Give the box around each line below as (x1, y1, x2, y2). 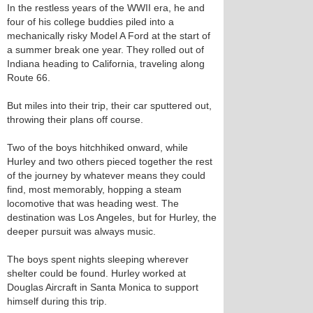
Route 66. (7, 72, 56, 83)
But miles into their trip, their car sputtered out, (7, 100, 212, 111)
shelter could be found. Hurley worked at (7, 268, 186, 279)
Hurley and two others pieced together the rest (7, 156, 212, 167)
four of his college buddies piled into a (7, 16, 174, 27)
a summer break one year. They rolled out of (7, 44, 204, 55)
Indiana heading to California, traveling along (7, 58, 205, 69)
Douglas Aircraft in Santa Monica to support (7, 282, 198, 293)
